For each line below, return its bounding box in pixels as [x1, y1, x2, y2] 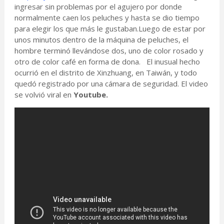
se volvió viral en [14, 89, 73, 100]
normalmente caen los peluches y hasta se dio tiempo [14, 12, 199, 23]
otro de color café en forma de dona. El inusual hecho [14, 56, 200, 67]
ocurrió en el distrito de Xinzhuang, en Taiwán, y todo [14, 67, 197, 78]
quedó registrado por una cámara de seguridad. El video [14, 78, 208, 89]
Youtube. [73, 89, 108, 100]
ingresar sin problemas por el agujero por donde [14, 1, 182, 12]
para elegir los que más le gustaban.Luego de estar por [14, 23, 205, 34]
